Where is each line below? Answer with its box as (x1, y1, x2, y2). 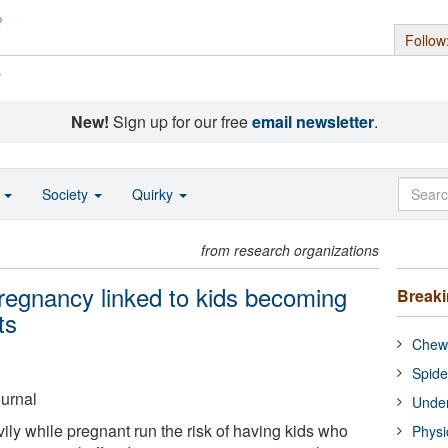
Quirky (132, 184, 177, 204)
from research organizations (201, 240, 380, 260)
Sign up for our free (108, 110, 252, 133)
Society (42, 184, 92, 204)
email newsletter (251, 110, 374, 133)
